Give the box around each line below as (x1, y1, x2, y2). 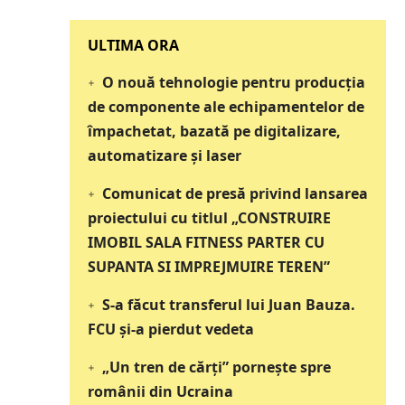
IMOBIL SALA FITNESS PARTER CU (88, 232, 325, 253)
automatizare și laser (88, 146, 242, 166)
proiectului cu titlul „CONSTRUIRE (88, 208, 332, 229)
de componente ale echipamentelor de (88, 97, 365, 118)
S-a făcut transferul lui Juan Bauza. (101, 295, 355, 316)
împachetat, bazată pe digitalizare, (88, 121, 342, 142)
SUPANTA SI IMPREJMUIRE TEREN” (88, 257, 331, 278)
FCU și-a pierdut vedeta (88, 319, 255, 340)
